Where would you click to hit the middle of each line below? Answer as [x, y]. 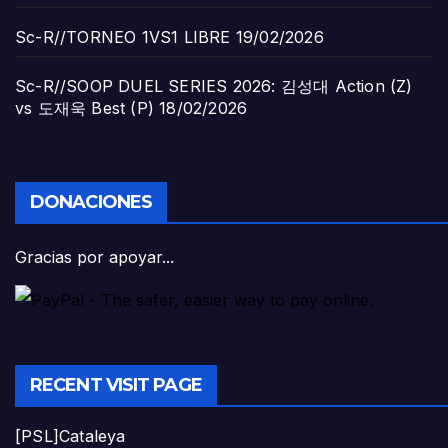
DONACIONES [91, 201]
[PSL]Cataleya [70, 435]
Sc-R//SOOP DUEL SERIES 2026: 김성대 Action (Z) [214, 86]
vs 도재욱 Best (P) [84, 108]
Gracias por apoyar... [94, 256]
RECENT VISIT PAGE [116, 384]
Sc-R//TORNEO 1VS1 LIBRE [123, 37]
